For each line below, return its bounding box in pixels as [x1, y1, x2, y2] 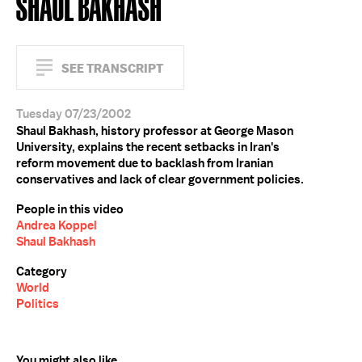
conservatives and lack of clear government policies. [16, 171, 304, 187]
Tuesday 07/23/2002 [16, 106, 131, 122]
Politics [16, 296, 59, 312]
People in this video [16, 201, 124, 217]
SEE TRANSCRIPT [61, 61, 163, 76]
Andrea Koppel [16, 217, 97, 234]
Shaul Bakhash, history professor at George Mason [16, 123, 293, 139]
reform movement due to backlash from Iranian [16, 155, 273, 171]
